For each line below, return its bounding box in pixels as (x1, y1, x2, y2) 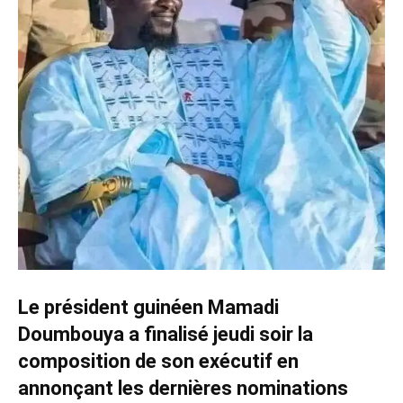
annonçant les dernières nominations (18, 377, 348, 399)
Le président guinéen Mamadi (18, 296, 279, 318)
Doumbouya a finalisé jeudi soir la (18, 323, 313, 345)
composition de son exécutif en (18, 350, 299, 372)
